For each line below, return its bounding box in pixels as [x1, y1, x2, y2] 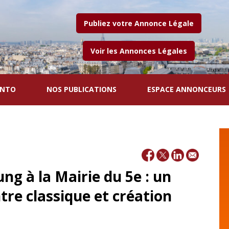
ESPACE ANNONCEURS [147, 84, 226, 94]
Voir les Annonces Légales [90, 45, 187, 56]
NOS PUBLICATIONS [47, 84, 117, 94]
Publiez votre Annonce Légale [84, 18, 194, 28]
